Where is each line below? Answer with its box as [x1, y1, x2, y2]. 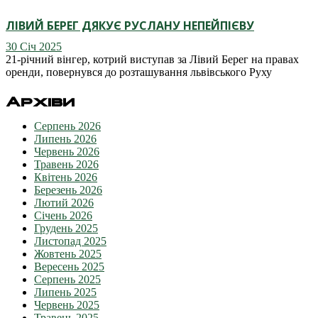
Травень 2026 [34, 158, 99, 171]
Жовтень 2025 [34, 248, 102, 261]
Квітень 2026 [34, 171, 97, 184]
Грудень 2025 [34, 222, 98, 235]
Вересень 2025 [34, 261, 104, 273]
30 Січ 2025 [6, 40, 62, 53]
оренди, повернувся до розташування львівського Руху [6, 65, 272, 78]
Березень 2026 [34, 184, 102, 197]
